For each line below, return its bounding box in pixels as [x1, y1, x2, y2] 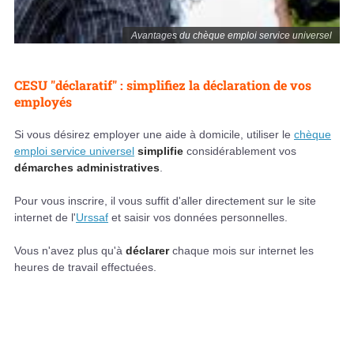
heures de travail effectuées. [14, 261, 156, 274]
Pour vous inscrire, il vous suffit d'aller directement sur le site [14, 194, 316, 208]
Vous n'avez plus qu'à [14, 244, 126, 258]
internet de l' [14, 211, 76, 224]
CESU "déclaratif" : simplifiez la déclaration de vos [14, 77, 311, 94]
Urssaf [76, 211, 108, 224]
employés [14, 93, 72, 111]
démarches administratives [14, 161, 160, 175]
